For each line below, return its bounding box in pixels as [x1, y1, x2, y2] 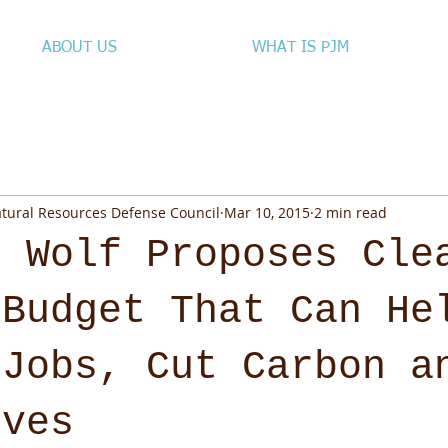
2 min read [314, 202, 387, 222]
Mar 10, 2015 [224, 202, 310, 222]
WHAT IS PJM [251, 40, 349, 56]
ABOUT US [42, 40, 117, 56]
